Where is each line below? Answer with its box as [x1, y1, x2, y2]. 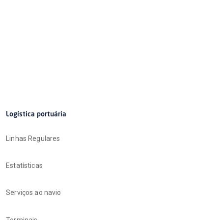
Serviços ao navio [6, 189, 61, 197]
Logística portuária [6, 111, 67, 118]
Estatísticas [6, 162, 43, 170]
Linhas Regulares [6, 135, 60, 143]
